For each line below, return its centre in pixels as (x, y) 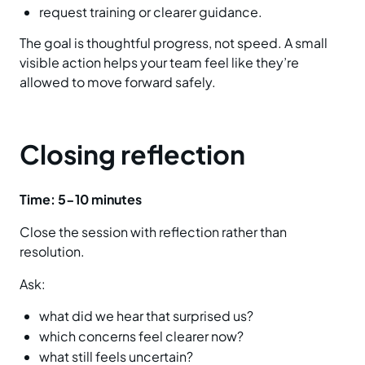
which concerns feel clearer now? (141, 336)
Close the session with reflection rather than (153, 232)
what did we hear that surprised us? (146, 316)
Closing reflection (132, 154)
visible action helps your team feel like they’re (159, 63)
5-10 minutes (100, 200)
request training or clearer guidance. (151, 12)
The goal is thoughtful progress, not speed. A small (174, 43)
